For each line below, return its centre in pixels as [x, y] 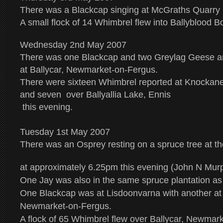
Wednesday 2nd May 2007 [73, 45]
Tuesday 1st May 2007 [65, 132]
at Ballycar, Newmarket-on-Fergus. [89, 70]
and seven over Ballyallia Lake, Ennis [95, 95]
